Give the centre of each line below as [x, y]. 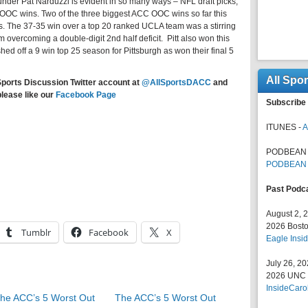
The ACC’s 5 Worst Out [166, 298]
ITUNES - [284, 127]
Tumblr [36, 232]
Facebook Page [86, 95]
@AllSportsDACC [176, 82]
